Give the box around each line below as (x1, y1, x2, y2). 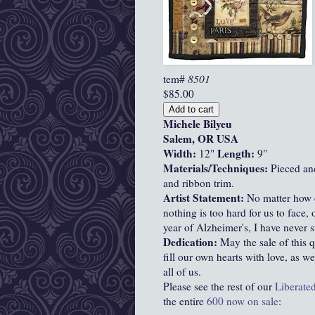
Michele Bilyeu (163, 116, 232, 132)
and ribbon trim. (163, 176, 234, 191)
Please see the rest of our (163, 279, 275, 294)
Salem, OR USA (163, 131, 238, 147)
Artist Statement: (163, 190, 247, 206)
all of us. (163, 264, 201, 279)
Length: (217, 146, 257, 162)
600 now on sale (207, 294, 278, 309)
